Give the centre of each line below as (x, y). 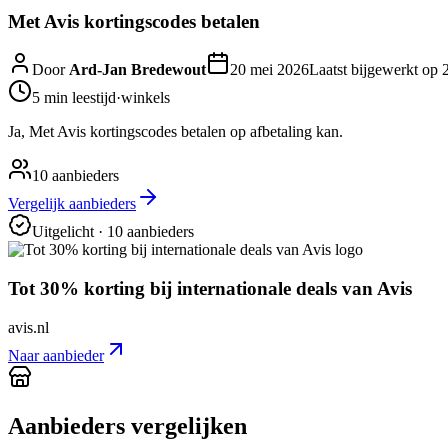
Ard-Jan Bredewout (137, 70)
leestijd (92, 98)
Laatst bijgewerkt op (375, 70)
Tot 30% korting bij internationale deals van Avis (210, 289)
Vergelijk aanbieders (72, 204)
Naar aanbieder (56, 355)
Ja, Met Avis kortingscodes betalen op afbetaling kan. (175, 132)
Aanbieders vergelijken (127, 425)
